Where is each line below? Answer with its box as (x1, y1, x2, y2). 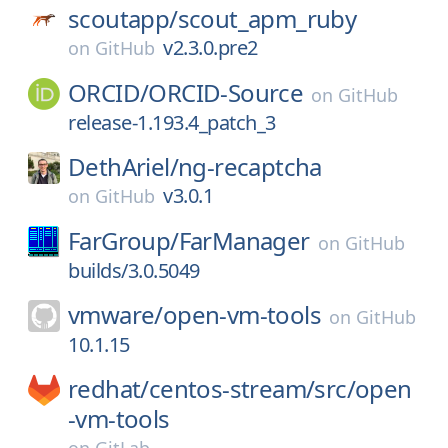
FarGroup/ (68, 224, 179, 257)
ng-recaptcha (178, 150, 322, 183)
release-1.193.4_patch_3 (68, 109, 276, 136)
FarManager (178, 224, 310, 257)
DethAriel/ (68, 150, 178, 183)
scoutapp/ (68, 2, 178, 35)
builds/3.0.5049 (68, 257, 200, 284)
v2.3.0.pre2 (163, 34, 258, 61)
